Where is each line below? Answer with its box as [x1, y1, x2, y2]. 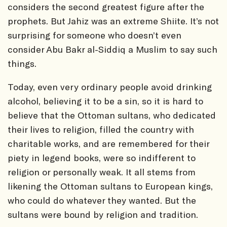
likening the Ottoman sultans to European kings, [8, 180, 213, 192]
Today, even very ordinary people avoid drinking [8, 81, 212, 92]
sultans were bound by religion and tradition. [8, 208, 198, 220]
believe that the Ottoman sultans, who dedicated [8, 109, 216, 121]
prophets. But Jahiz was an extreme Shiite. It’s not [8, 15, 219, 26]
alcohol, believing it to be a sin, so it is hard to [8, 95, 203, 106]
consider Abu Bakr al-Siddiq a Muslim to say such [8, 43, 217, 55]
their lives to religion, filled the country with [8, 123, 194, 135]
